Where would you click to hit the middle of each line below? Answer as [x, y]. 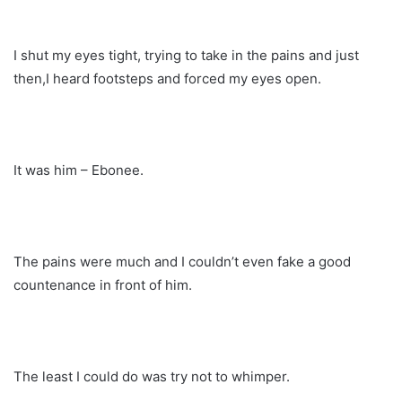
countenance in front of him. [103, 285]
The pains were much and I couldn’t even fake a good [182, 262]
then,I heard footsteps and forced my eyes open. [167, 79]
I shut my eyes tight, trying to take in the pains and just [186, 56]
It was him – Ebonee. [79, 170]
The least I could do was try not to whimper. [152, 377]
